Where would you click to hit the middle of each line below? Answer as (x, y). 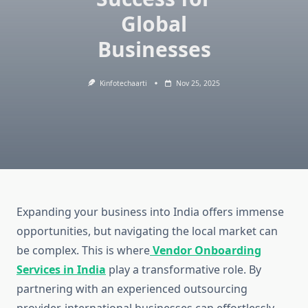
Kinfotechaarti (123, 83)
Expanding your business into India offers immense (150, 212)
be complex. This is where (83, 251)
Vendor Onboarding (207, 251)
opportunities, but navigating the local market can (147, 231)
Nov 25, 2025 (198, 83)
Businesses (154, 49)
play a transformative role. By (184, 270)
